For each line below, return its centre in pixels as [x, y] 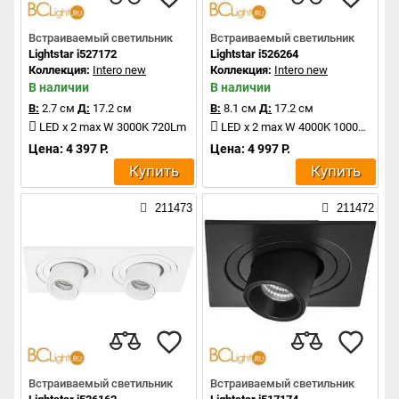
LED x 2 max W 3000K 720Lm [113, 126]
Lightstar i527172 [73, 53]
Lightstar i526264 [254, 53]
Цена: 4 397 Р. [69, 148]
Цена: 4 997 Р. [250, 148]
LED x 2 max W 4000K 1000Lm [289, 126]
